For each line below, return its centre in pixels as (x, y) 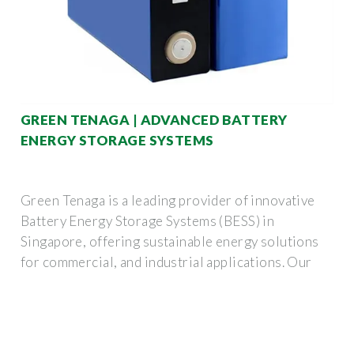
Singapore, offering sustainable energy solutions (170, 241)
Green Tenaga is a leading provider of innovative (168, 200)
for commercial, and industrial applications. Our (166, 262)
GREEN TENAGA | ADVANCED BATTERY (154, 119)
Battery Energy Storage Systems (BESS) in (148, 220)
